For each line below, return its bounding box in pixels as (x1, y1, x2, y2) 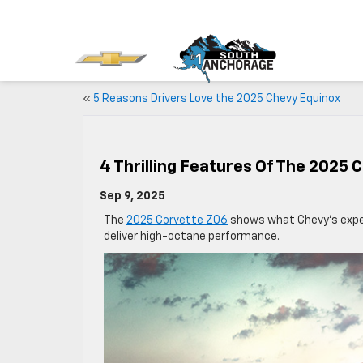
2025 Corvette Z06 (126, 215, 228, 226)
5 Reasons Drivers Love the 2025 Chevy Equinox (93, 93, 340, 105)
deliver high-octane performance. (104, 231, 280, 242)
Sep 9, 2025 (100, 190, 165, 202)
